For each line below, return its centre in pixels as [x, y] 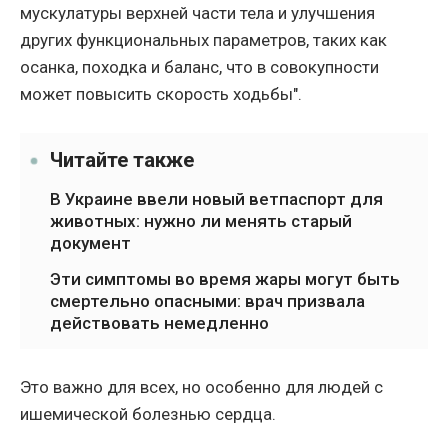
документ [90, 243]
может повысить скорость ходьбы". [161, 94]
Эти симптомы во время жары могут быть [225, 279]
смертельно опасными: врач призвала [207, 301]
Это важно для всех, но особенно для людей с [201, 387]
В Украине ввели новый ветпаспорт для [216, 199]
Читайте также [122, 160]
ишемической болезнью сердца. [148, 414]
